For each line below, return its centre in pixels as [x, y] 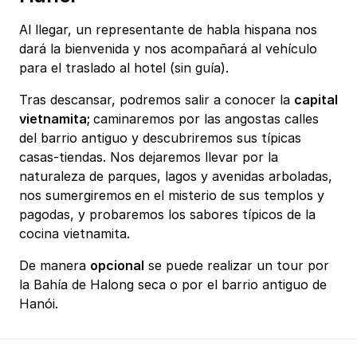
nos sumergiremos [75, 196]
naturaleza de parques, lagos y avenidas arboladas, [176, 177]
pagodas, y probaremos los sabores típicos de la [167, 215]
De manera [55, 266]
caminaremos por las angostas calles [206, 119]
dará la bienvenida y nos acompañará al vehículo [168, 49]
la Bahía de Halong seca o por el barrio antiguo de [173, 285]
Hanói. [39, 304]
